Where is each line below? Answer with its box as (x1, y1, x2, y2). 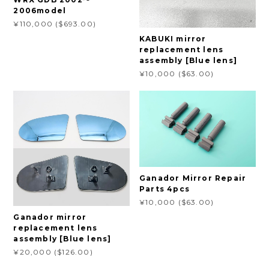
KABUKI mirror (139, 34, 207, 43)
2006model (13, 6, 67, 16)
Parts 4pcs (139, 184, 190, 193)
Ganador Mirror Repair (139, 173, 247, 183)
